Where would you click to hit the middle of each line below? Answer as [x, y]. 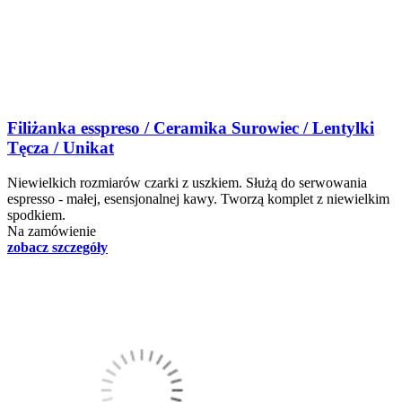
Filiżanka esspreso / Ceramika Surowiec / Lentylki [191, 128]
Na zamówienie [52, 231]
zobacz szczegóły [57, 247]
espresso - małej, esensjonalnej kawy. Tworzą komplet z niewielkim [198, 198]
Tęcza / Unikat [61, 148]
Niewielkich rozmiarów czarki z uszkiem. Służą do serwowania [187, 182]
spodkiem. [36, 214]
